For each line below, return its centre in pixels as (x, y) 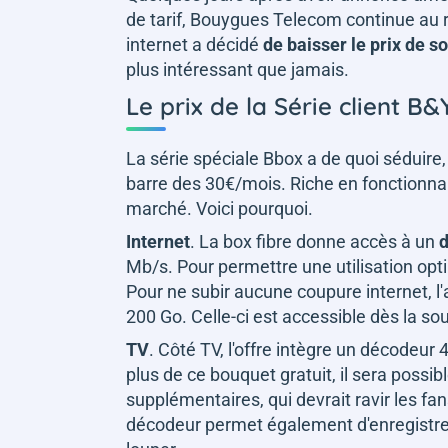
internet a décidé (194, 44)
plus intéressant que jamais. (237, 69)
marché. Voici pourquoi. (221, 208)
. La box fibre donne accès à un (314, 241)
